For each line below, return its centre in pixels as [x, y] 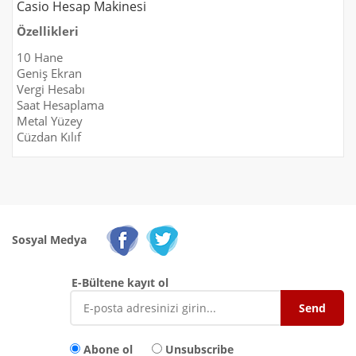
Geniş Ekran [49, 74]
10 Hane [40, 58]
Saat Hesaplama [60, 105]
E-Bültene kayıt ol [120, 282]
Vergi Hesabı [51, 89]
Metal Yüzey [50, 121]
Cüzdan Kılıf [49, 137]
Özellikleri [48, 31]
